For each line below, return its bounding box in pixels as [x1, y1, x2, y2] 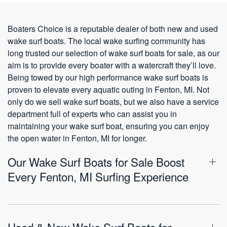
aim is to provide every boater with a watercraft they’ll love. [8, 59, 216, 71]
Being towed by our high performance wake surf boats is [8, 71, 208, 83]
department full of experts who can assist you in [8, 107, 177, 120]
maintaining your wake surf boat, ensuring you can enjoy [8, 120, 209, 132]
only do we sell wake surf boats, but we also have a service [8, 95, 219, 107]
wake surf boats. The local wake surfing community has [8, 34, 205, 47]
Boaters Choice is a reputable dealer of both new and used [8, 22, 218, 34]
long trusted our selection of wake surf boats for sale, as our [8, 47, 219, 59]
